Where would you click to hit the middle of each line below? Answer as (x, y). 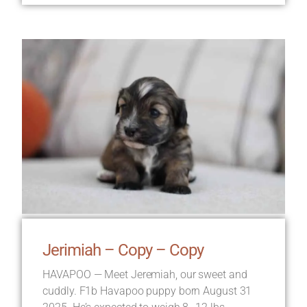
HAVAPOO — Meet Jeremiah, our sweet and (145, 275)
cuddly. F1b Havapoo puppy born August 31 (147, 291)
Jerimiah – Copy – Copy (123, 250)
